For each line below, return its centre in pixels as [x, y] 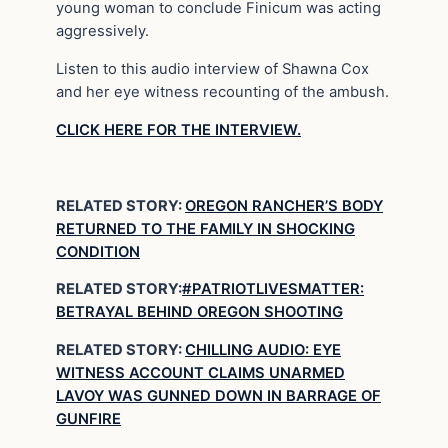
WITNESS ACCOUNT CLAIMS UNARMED [200, 373]
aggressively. [102, 31]
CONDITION [98, 251]
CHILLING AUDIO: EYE [263, 350]
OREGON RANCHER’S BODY [284, 205]
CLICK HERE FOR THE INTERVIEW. [178, 130]
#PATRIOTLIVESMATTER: [273, 289]
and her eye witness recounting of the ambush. [222, 92]
